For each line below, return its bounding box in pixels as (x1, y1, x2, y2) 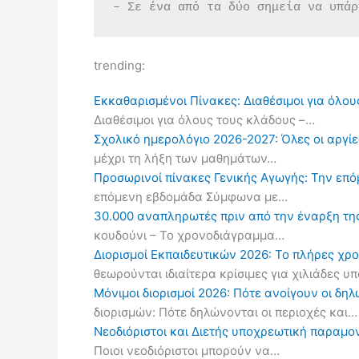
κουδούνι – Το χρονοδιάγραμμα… (94, 227, 284, 243)
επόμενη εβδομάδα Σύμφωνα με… (94, 188, 288, 204)
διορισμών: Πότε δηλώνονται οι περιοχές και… (94, 304, 357, 320)
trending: (94, 57, 145, 73)
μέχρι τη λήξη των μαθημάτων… (94, 150, 276, 166)
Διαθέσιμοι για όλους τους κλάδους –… (94, 111, 315, 127)
